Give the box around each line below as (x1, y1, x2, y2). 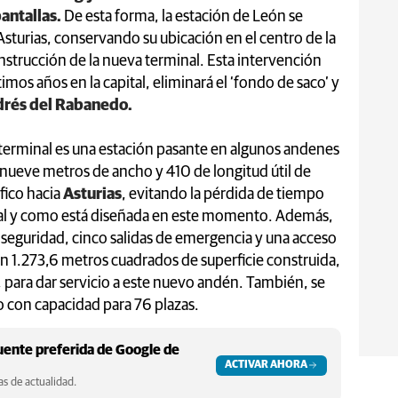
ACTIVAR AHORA (225, 359, 307, 370)
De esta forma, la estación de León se (61, 8, 303, 25)
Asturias (63, 186, 122, 203)
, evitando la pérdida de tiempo (122, 186, 324, 203)
